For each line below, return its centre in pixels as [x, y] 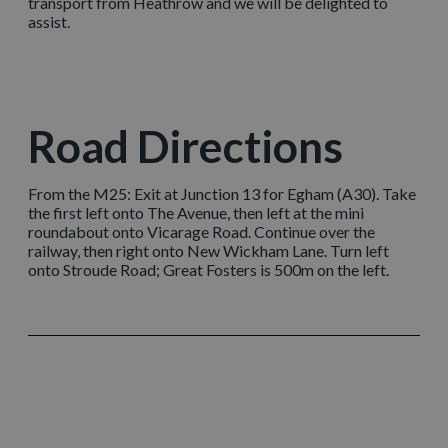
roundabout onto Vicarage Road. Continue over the [201, 232]
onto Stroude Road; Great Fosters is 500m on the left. [208, 270]
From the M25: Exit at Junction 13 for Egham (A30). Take [222, 194]
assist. [49, 21]
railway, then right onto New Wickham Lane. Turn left [208, 251]
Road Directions [185, 146]
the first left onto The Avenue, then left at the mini [196, 213]
